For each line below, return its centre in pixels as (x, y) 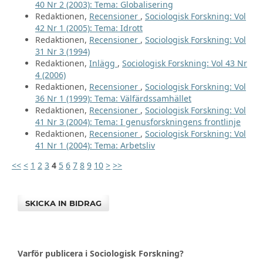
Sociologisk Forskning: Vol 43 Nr (184, 63)
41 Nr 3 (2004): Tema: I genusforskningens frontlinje (138, 122)
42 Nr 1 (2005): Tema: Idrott (89, 28)
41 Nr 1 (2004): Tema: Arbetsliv (95, 146)
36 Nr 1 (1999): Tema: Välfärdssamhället (113, 99)
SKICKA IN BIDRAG (64, 203)
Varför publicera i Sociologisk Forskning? (101, 254)
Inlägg (103, 63)
